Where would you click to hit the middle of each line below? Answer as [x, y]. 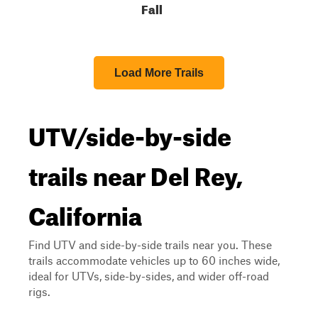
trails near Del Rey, [136, 172]
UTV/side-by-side [130, 132]
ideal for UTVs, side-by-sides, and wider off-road [149, 276]
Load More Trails [159, 73]
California [85, 212]
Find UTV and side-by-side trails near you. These [150, 245]
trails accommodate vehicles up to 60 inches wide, [154, 260]
